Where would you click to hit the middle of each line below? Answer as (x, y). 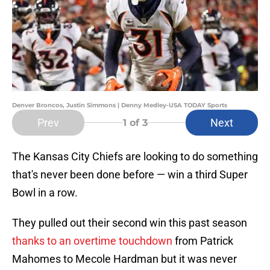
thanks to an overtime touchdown (92, 241)
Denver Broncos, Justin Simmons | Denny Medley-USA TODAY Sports (120, 105)
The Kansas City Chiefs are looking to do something (135, 157)
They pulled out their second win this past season (130, 223)
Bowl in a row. (45, 193)
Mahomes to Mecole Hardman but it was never (124, 259)
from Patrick (203, 241)
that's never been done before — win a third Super (130, 175)
